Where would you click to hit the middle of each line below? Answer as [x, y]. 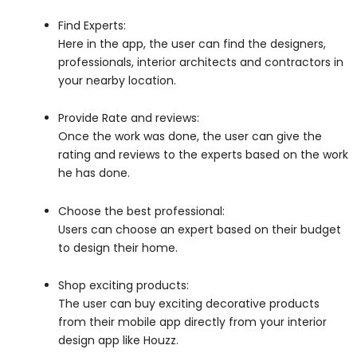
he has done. [96, 173]
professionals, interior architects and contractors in [201, 62]
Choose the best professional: [141, 211]
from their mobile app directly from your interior [192, 322]
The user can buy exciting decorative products [189, 304]
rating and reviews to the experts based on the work [203, 155]
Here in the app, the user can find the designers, [192, 43]
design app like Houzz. [120, 341]
